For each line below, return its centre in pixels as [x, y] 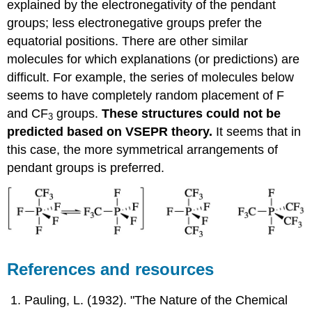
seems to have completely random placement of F [146, 95]
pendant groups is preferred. [86, 167]
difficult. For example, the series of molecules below [151, 77]
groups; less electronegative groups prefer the [135, 23]
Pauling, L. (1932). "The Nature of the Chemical [156, 300]
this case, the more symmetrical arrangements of [143, 149]
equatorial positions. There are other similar [128, 41]
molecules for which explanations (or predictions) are [154, 59]
